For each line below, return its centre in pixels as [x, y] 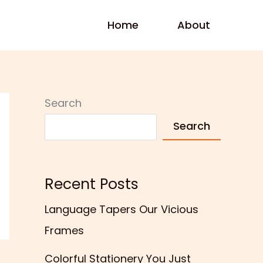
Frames [64, 231]
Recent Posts [92, 184]
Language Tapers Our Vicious [122, 210]
